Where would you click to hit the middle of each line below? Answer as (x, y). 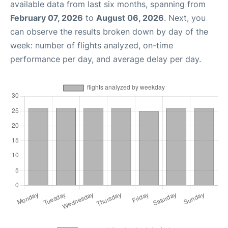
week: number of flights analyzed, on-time (92, 45)
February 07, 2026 (47, 18)
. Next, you (185, 18)
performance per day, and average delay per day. (106, 59)
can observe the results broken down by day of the (109, 32)
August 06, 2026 (130, 18)
